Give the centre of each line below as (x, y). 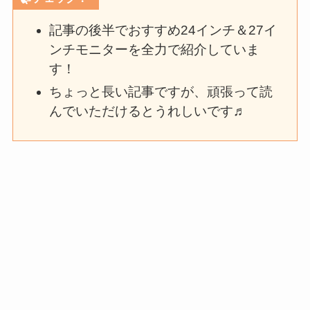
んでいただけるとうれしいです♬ (147, 111)
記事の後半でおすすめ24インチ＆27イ (163, 30)
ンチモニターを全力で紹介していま (154, 50)
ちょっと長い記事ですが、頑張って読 (161, 92)
